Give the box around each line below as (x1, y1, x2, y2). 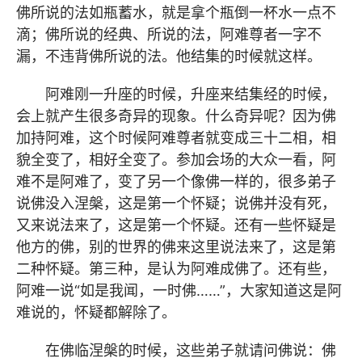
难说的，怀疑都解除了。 (16, 303, 176, 321)
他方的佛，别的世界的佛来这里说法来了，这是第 (16, 238, 336, 255)
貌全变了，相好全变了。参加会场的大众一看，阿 (16, 150, 336, 168)
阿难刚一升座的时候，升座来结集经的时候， (16, 85, 336, 103)
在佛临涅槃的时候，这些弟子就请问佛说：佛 (16, 341, 336, 359)
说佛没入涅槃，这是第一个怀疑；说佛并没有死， (16, 194, 336, 212)
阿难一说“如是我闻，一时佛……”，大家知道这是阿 (16, 281, 342, 299)
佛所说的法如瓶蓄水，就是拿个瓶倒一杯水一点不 (16, 3, 336, 21)
